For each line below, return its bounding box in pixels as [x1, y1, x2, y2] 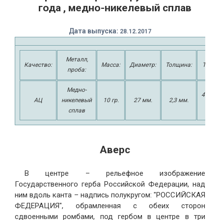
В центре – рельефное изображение [25, 168, 205, 178]
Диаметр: [130, 61, 156, 68]
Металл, [65, 55, 88, 63]
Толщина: [165, 61, 192, 68]
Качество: [24, 61, 52, 68]
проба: [67, 66, 86, 73]
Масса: [101, 61, 120, 68]
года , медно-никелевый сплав [38, 2, 192, 14]
